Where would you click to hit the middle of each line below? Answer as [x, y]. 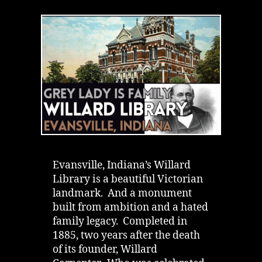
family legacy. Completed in [120, 222]
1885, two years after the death [126, 236]
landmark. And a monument [122, 194]
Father [180, 132]
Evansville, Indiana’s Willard [122, 166]
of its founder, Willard [105, 250]
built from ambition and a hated [130, 208]
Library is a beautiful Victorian [128, 180]
